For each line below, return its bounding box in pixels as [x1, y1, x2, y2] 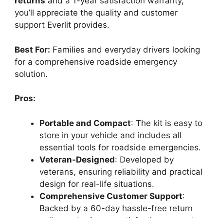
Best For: [15, 44, 50, 54]
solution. [15, 69, 48, 79]
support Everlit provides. [15, 20, 109, 30]
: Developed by [115, 154, 174, 164]
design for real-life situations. [39, 179, 154, 189]
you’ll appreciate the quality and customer [15, 8, 178, 18]
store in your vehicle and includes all [39, 130, 182, 140]
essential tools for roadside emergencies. [39, 142, 201, 152]
